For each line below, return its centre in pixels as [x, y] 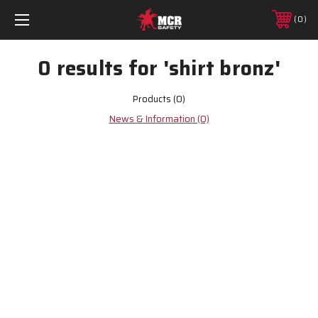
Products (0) [159, 99]
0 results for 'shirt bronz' [159, 68]
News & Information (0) [159, 119]
